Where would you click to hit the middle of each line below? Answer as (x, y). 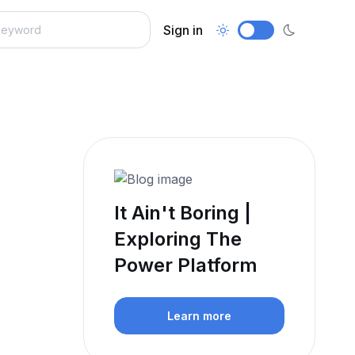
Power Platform (186, 265)
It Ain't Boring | (183, 212)
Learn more (200, 315)
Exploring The (178, 239)
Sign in (183, 30)
